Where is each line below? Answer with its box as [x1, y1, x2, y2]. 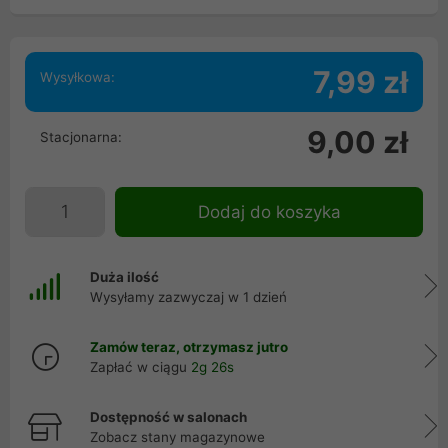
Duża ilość [90, 269, 159, 285]
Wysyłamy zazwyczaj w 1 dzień [90, 289, 287, 305]
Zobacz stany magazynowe [90, 429, 265, 445]
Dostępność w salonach [90, 409, 247, 425]
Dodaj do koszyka [197, 202, 341, 222]
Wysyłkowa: [40, 69, 115, 85]
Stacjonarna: [40, 129, 122, 145]
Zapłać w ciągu [90, 359, 191, 375]
